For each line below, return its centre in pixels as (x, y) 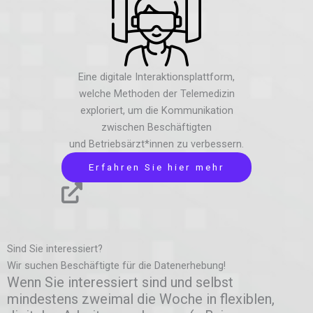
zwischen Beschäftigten (156, 128)
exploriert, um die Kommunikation (156, 111)
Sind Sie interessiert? (55, 249)
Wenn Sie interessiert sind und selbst (120, 283)
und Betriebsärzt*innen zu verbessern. (156, 144)
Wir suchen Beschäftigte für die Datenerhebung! (116, 266)
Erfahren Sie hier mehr (156, 167)
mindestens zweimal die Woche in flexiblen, (141, 299)
